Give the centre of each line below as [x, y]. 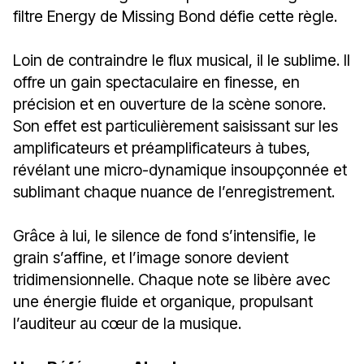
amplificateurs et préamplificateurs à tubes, [162, 147]
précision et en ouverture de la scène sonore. [169, 104]
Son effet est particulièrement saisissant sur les [175, 126]
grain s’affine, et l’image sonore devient [151, 257]
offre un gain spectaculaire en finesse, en [156, 82]
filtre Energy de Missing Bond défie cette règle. [175, 16]
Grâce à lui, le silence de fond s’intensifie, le [165, 235]
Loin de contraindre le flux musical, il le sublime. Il [182, 60]
